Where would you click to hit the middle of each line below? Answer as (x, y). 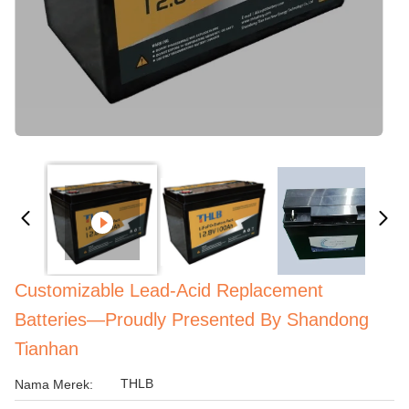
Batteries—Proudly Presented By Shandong (192, 320)
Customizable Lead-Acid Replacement (169, 290)
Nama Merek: (54, 384)
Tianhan (47, 349)
